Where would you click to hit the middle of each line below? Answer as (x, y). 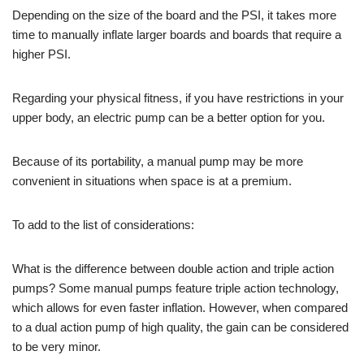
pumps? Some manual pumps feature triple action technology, (175, 288)
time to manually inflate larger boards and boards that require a (177, 34)
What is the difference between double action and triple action (173, 268)
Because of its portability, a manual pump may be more (158, 161)
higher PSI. (41, 54)
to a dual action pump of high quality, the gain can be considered (180, 327)
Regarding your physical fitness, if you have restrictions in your (178, 97)
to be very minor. (56, 346)
